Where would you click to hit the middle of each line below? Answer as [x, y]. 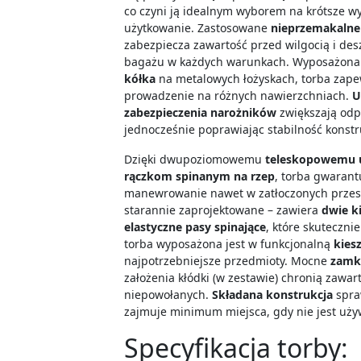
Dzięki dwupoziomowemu [195, 159]
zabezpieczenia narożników [201, 112]
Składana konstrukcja [273, 295]
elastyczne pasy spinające [195, 227]
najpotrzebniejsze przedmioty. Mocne [226, 261]
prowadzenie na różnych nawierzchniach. [239, 95]
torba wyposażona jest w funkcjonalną [228, 244]
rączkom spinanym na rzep [200, 176]
